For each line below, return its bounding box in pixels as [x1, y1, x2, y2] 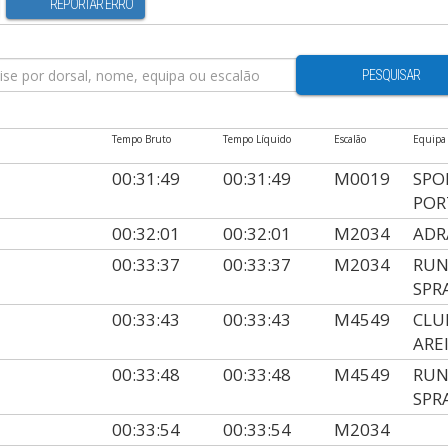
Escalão [334, 132, 366, 146]
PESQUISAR [362, 67, 420, 83]
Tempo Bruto [112, 132, 172, 146]
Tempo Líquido [223, 132, 292, 146]
